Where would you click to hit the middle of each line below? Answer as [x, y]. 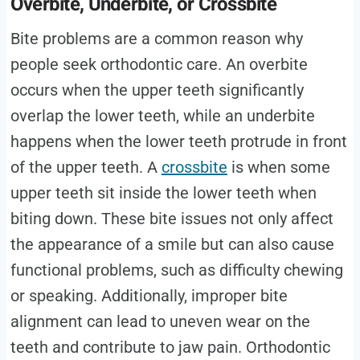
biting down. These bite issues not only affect [172, 218]
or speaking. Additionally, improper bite [149, 295]
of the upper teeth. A [86, 167]
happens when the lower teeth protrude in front [178, 141]
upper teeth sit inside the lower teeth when [163, 192]
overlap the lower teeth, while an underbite [162, 115]
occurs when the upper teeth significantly [157, 90]
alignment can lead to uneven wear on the [160, 321]
